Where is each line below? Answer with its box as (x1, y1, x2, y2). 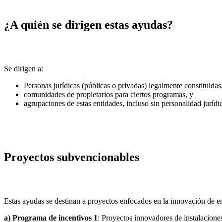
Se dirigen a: (4, 64, 43, 73)
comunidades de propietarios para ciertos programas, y (24, 90, 193, 99)
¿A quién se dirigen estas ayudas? (4, 18, 173, 31)
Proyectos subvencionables (4, 150, 139, 164)
